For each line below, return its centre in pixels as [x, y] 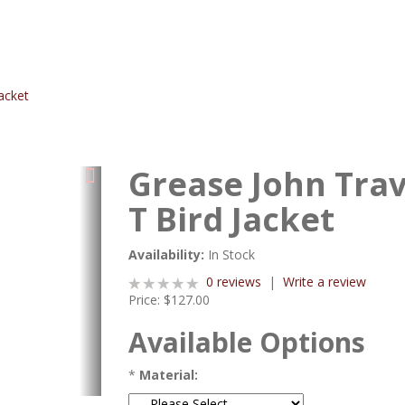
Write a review [324, 282]
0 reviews [233, 282]
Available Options [246, 342]
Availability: [166, 254]
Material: [168, 375]
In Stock [231, 254]
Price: [144, 300]
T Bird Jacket [231, 219]
